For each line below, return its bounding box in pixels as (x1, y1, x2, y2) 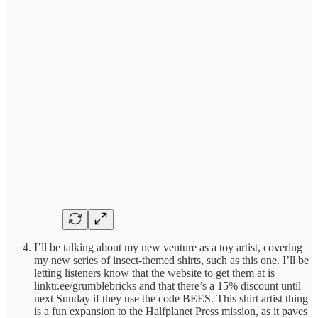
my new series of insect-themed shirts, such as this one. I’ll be (34, 254, 309, 267)
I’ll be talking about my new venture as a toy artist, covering (34, 241, 302, 254)
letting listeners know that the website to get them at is (34, 267, 275, 280)
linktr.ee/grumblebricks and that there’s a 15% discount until (34, 280, 301, 292)
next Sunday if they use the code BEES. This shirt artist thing (34, 292, 308, 305)
